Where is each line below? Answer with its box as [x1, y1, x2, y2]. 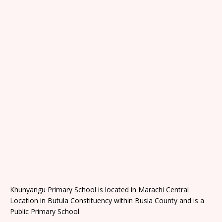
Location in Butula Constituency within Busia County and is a [10, 195, 204, 205]
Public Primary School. [10, 206, 81, 216]
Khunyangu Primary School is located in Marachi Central [10, 184, 189, 194]
